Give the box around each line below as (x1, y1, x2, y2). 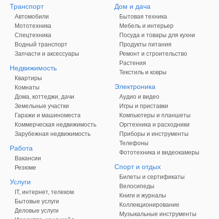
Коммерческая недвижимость (15, 121, 96, 128)
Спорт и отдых (114, 162, 161, 171)
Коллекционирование (119, 201, 179, 208)
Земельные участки (15, 102, 69, 109)
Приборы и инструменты (119, 130, 189, 137)
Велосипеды (119, 182, 154, 190)
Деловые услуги (15, 207, 59, 214)
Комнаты (15, 84, 40, 91)
